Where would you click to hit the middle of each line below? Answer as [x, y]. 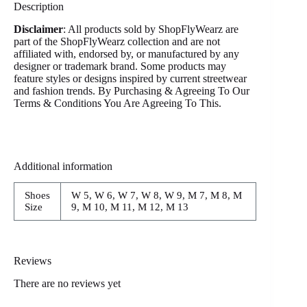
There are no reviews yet [67, 284]
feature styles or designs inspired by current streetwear [130, 78]
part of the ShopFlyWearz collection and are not [117, 41]
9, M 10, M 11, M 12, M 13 [130, 207]
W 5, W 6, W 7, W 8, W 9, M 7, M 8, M [157, 196]
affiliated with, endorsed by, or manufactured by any [126, 53]
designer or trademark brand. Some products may [120, 66]
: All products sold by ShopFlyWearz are [151, 29]
